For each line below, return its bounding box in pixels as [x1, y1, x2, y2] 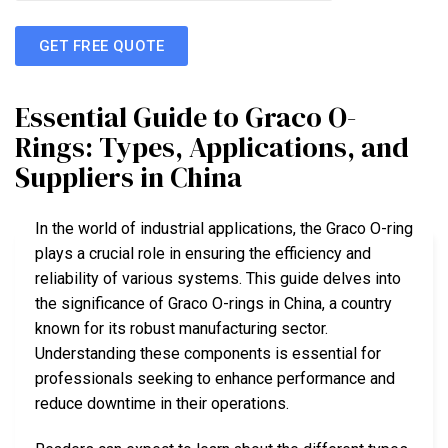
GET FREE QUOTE [39, 36, 165, 55]
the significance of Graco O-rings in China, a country [35, 294, 392, 314]
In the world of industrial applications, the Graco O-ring [35, 219, 413, 239]
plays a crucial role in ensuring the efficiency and [35, 244, 371, 264]
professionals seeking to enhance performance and [35, 369, 395, 389]
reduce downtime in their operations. [35, 394, 289, 414]
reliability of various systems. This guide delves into [35, 269, 401, 289]
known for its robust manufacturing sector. [35, 319, 328, 339]
